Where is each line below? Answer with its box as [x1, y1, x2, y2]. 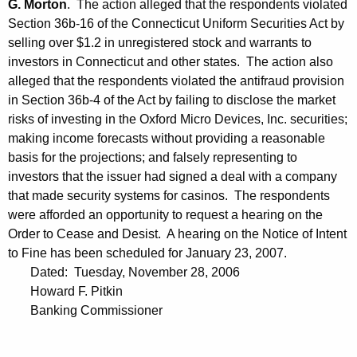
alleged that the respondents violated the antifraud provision [8, 74, 344, 88]
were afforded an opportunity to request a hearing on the [8, 208, 323, 222]
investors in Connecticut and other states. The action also [8, 55, 333, 69]
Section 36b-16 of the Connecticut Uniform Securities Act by [8, 17, 344, 31]
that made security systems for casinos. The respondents [8, 189, 330, 203]
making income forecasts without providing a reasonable [8, 131, 325, 146]
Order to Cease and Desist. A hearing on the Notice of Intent [8, 227, 347, 241]
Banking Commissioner [8, 304, 169, 318]
